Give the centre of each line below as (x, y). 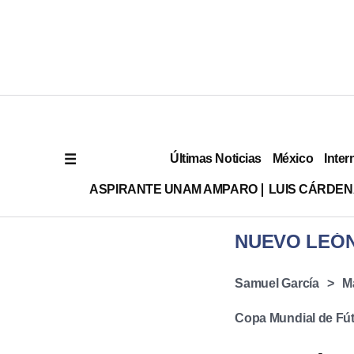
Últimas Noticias (216, 158)
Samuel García (277, 283)
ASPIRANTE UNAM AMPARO (173, 189)
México (293, 158)
